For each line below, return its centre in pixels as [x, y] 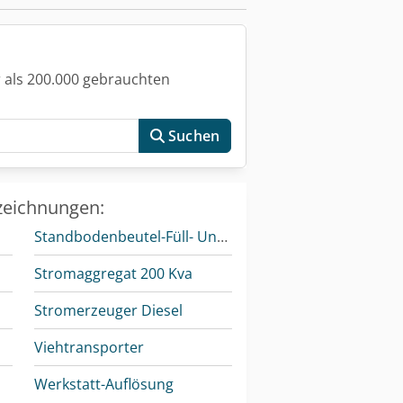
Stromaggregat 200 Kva [113, 274]
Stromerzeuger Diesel [108, 311]
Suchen [194, 136]
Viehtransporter [89, 348]
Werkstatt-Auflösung [103, 385]
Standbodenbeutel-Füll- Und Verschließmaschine [222, 237]
